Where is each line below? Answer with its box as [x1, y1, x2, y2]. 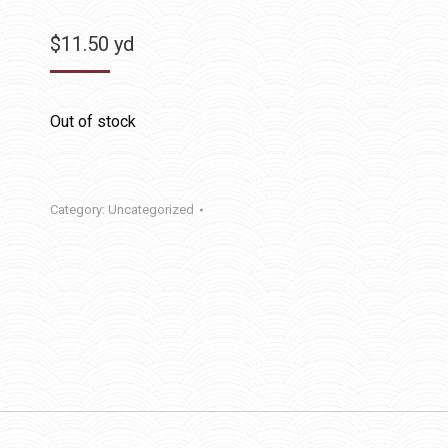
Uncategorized [108, 202, 194, 217]
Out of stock [50, 112, 136, 131]
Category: [50, 202, 108, 217]
